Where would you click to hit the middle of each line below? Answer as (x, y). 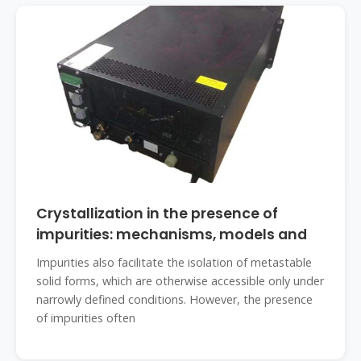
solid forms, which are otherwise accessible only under (180, 281)
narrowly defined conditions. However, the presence (174, 299)
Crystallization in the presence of (157, 214)
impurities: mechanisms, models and (172, 234)
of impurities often (86, 318)
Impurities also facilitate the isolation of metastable (174, 262)
